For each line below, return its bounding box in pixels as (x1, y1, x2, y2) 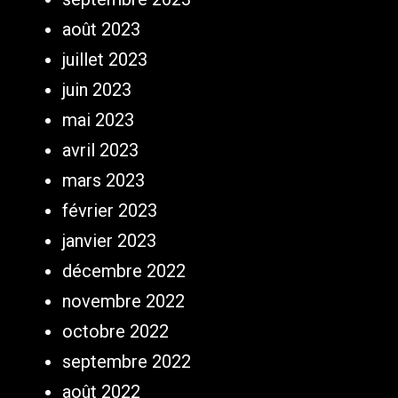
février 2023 (62, 200, 157, 222)
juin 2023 (62, 79, 131, 101)
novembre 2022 (62, 291, 185, 313)
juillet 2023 (62, 49, 147, 71)
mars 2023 (62, 170, 145, 192)
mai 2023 (62, 109, 134, 131)
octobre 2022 (62, 321, 169, 343)
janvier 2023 (62, 230, 156, 252)
